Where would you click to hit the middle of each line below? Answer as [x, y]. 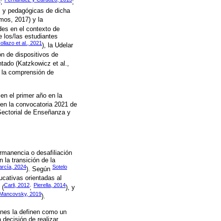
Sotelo [60, 166]
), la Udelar [57, 45]
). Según [39, 169]
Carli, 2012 [17, 185]
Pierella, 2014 [50, 185]
